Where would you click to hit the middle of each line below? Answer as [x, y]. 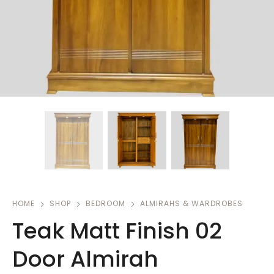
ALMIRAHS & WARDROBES [191, 204]
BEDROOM [106, 204]
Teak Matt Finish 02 [117, 231]
